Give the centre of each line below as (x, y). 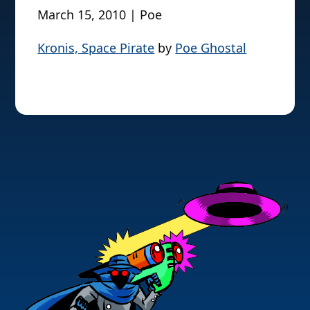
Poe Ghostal (211, 47)
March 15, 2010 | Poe (100, 14)
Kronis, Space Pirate (96, 47)
